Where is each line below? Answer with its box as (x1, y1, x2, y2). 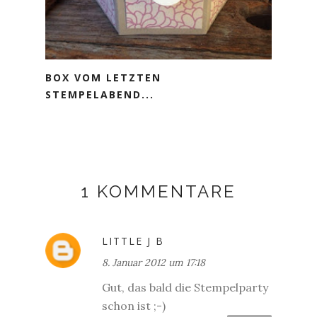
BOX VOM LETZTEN (45, 71, 161, 84)
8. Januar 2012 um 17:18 (102, 256, 205, 269)
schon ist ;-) (102, 299, 166, 313)
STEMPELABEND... (45, 88, 154, 101)
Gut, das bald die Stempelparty (102, 280, 268, 294)
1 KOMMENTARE (81, 181, 236, 202)
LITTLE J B (102, 234, 164, 248)
